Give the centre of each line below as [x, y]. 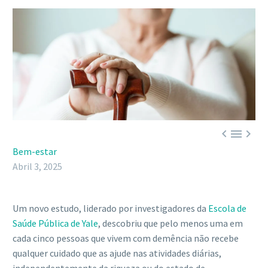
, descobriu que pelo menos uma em [170, 223]
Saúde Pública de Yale [55, 223]
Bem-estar [35, 152]
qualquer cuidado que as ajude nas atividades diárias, [117, 253]
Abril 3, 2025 [37, 167]
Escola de [227, 208]
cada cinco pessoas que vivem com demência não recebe [126, 238]
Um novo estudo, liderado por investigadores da [110, 208]
